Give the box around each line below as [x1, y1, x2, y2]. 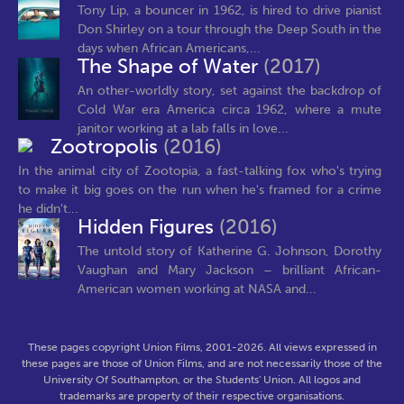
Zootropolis [50, 135, 163, 159]
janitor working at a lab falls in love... [78, 120, 289, 136]
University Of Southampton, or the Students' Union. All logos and [43, 373, 361, 386]
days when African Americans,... [78, 40, 261, 56]
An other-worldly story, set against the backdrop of [78, 82, 381, 98]
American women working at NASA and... [78, 280, 317, 297]
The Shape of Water [78, 55, 263, 78]
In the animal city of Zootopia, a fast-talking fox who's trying [18, 162, 381, 179]
